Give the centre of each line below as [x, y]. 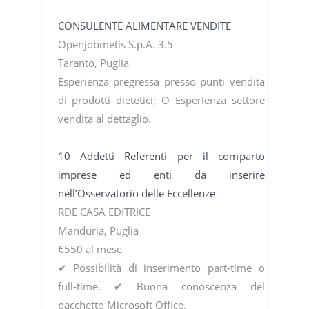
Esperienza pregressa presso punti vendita [161, 81]
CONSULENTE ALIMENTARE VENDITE [144, 25]
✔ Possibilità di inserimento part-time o [161, 267]
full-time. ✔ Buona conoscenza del [161, 286]
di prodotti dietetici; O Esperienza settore [161, 100]
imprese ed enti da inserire [161, 174]
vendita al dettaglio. [104, 118]
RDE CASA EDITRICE [104, 211]
